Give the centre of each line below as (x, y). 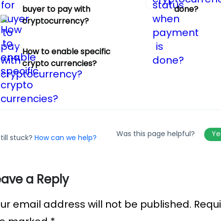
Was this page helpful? (156, 133)
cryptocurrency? (55, 21)
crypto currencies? (59, 63)
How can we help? (65, 138)
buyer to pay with (56, 9)
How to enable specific (66, 52)
